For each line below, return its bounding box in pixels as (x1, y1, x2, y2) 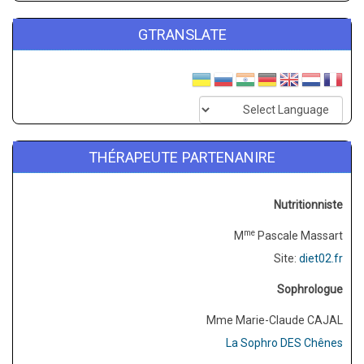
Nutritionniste (274, 197, 343, 211)
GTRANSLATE (137, 25, 227, 43)
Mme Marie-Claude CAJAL (206, 313, 343, 327)
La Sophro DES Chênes (226, 336, 343, 349)
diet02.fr (299, 251, 343, 265)
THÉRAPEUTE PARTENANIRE (89, 148, 275, 166)
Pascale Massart (255, 228, 343, 242)
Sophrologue (277, 282, 343, 296)
